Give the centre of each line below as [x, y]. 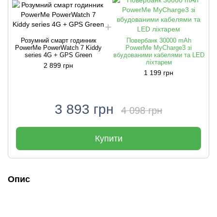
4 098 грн [142, 110]
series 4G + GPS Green [58, 55]
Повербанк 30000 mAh [159, 40]
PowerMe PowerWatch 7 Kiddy [58, 48]
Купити [108, 139]
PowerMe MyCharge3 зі [159, 48]
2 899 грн [58, 65]
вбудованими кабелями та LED [159, 55]
